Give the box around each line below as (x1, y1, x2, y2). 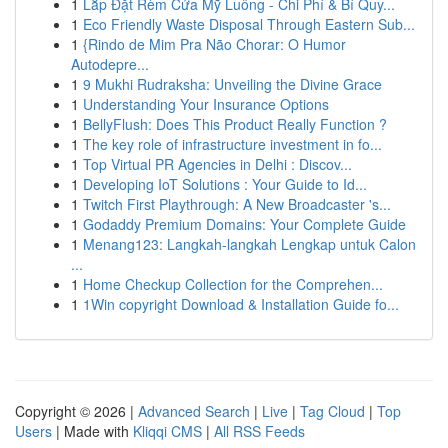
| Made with (52, 421, 133, 441)
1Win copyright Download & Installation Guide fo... (83, 294, 399, 314)
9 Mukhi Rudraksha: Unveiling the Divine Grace (83, 74, 382, 94)
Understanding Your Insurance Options (83, 94, 329, 114)
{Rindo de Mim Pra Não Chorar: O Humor (83, 34, 346, 54)
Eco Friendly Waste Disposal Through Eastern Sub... (83, 14, 415, 34)
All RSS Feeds (214, 421, 305, 441)
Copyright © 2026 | (15, 401, 138, 421)
